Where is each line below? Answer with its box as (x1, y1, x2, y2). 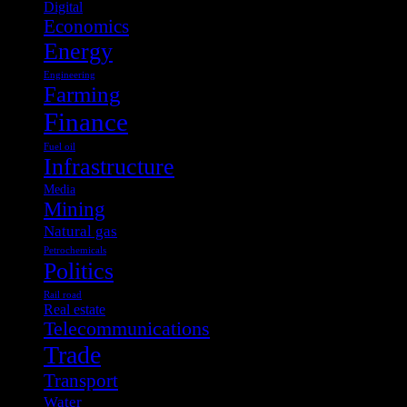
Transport (44, 369, 118, 392)
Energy (44, 37, 113, 65)
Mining (44, 196, 105, 221)
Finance (44, 106, 128, 136)
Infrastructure (44, 153, 174, 180)
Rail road (44, 289, 82, 300)
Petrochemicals (44, 244, 106, 255)
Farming (44, 81, 121, 106)
